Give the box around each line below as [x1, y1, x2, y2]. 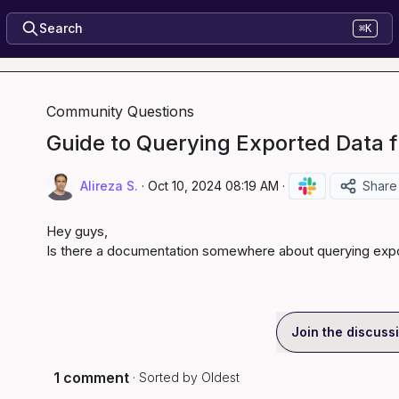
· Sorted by [133, 370, 198, 385]
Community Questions [46, 102, 194, 120]
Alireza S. [80, 178, 138, 193]
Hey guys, [46, 223, 108, 240]
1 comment [53, 369, 129, 387]
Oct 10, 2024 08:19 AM [148, 178, 279, 193]
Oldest [201, 370, 240, 385]
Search [38, 20, 83, 36]
